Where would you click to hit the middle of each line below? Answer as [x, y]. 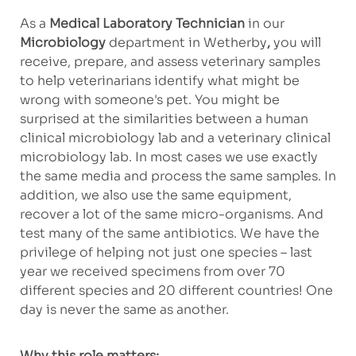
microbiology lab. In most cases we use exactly [168, 157]
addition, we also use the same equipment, [155, 195]
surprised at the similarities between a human [164, 119]
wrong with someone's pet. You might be [149, 100]
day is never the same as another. [124, 310]
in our [266, 24]
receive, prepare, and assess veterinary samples [170, 62]
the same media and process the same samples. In [178, 176]
